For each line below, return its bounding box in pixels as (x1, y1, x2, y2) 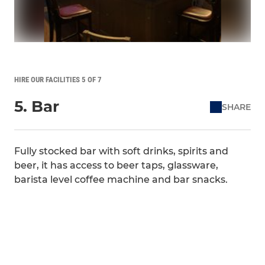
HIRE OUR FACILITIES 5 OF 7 (14, 75, 102, 84)
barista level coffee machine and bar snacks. (14, 174, 228, 185)
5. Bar (14, 97, 59, 116)
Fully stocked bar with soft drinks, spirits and (14, 146, 228, 157)
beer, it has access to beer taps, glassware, (14, 160, 218, 171)
